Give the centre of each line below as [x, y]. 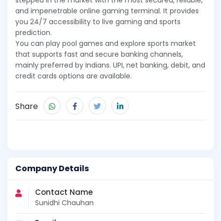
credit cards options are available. [74, 76]
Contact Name [64, 192]
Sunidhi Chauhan [64, 203]
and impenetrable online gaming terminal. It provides [107, 11]
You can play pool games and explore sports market [106, 44]
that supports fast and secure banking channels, [99, 55]
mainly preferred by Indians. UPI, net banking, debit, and [110, 65]
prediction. [35, 33]
